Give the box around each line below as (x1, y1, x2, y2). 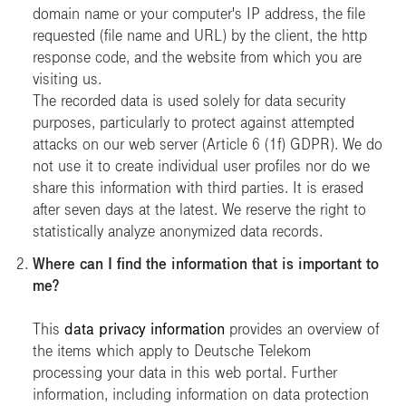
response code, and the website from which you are (33, 49, 362, 65)
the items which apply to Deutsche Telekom (33, 343, 311, 359)
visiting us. (33, 71, 101, 87)
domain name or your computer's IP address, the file (33, 5, 365, 22)
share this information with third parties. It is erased (33, 179, 363, 196)
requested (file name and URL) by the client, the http (33, 27, 367, 43)
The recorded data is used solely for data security (33, 92, 345, 109)
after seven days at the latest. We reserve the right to (33, 201, 366, 217)
